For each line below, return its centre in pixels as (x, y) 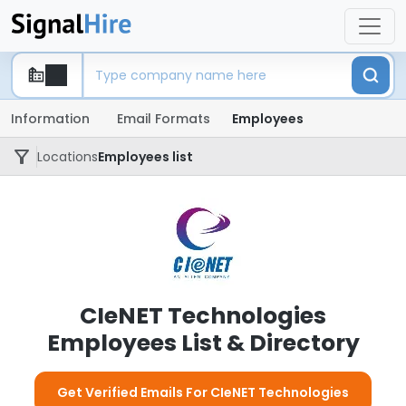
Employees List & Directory (203, 343)
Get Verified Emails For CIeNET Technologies (203, 392)
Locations (68, 157)
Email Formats (164, 119)
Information (50, 119)
